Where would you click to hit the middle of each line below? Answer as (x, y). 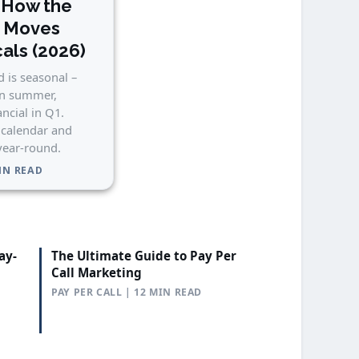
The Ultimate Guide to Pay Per (144, 255)
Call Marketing (97, 272)
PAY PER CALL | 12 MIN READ (127, 292)
